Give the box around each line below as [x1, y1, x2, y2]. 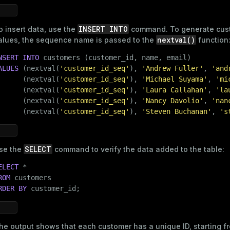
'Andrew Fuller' [142, 64, 203, 72]
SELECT [25, 144, 51, 154]
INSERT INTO [79, 24, 128, 34]
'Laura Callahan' [142, 85, 207, 94]
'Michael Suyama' [142, 74, 207, 83]
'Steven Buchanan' [142, 107, 212, 116]
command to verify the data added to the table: [52, 144, 224, 154]
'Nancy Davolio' [142, 96, 203, 105]
